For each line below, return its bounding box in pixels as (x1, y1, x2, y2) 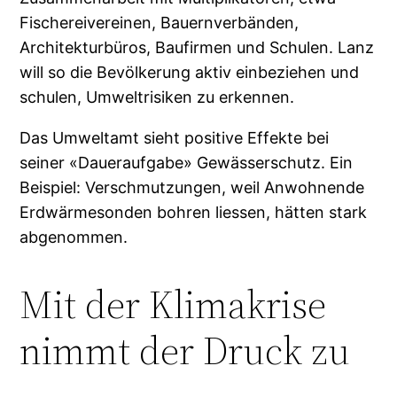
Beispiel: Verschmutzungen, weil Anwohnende (19, 177, 365, 197)
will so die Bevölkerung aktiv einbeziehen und (19, 62, 360, 82)
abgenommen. (19, 227, 128, 246)
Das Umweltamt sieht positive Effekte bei (19, 128, 330, 147)
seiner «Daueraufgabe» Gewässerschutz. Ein (19, 152, 354, 172)
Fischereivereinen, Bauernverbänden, (19, 12, 300, 32)
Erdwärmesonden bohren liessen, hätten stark (19, 202, 368, 222)
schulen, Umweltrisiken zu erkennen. (19, 87, 295, 106)
